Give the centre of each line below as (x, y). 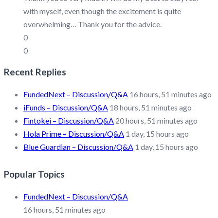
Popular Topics (34, 174)
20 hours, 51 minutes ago (156, 121)
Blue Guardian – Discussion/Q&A (78, 147)
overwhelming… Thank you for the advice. (92, 24)
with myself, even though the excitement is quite (102, 11)
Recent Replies (35, 72)
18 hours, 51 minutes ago (151, 108)
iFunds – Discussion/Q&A (66, 108)
